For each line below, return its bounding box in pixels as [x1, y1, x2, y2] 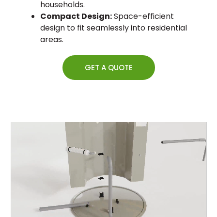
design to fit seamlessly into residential [40, 22, 187, 33]
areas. [40, 33, 63, 45]
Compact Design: [40, 10, 112, 22]
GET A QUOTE [84, 62, 133, 73]
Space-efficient [111, 10, 174, 22]
